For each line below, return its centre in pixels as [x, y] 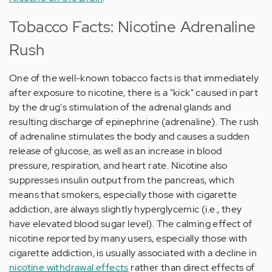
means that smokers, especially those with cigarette [123, 195]
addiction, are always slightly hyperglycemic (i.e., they [126, 209]
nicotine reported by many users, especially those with [128, 239]
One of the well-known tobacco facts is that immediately [134, 78]
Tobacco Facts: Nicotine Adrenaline [133, 27]
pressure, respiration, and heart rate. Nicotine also [118, 166]
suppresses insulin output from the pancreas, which [122, 180]
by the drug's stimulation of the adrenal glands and [120, 107]
